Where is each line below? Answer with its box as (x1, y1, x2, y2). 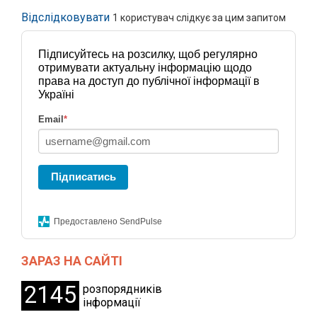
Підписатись (50, 171, 116, 183)
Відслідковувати (21, 11, 110, 25)
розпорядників (83, 282, 162, 296)
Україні (38, 88, 74, 101)
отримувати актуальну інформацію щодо (38, 62, 252, 74)
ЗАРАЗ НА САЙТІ (21, 253, 122, 269)
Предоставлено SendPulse (54, 217, 162, 227)
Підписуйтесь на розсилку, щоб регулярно (38, 48, 258, 61)
